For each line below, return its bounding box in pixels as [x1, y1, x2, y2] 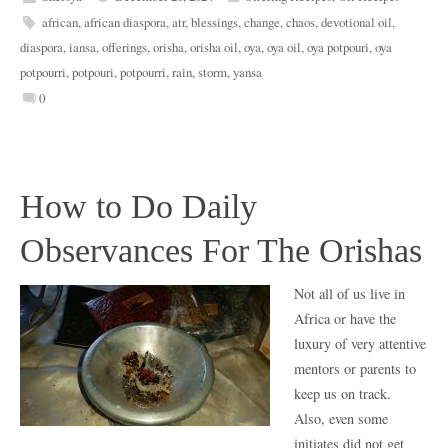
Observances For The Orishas [20, 231, 422, 269]
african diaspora [83, 13, 166, 32]
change [243, 13, 280, 32]
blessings [190, 13, 238, 32]
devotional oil [320, 13, 392, 32]
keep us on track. [294, 383, 396, 403]
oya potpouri [307, 38, 369, 57]
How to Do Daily [20, 187, 257, 225]
